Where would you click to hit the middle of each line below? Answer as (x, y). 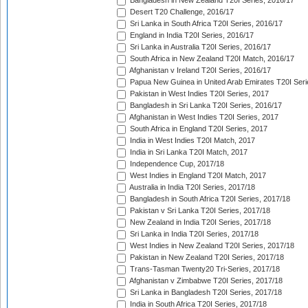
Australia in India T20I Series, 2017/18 (191, 187)
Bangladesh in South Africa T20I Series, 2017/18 (209, 199)
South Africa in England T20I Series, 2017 (198, 129)
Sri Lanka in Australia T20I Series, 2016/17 (199, 47)
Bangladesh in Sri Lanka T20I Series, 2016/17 (205, 106)
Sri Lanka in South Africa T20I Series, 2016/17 (205, 24)
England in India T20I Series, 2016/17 (191, 35)
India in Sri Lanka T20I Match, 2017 (188, 152)
